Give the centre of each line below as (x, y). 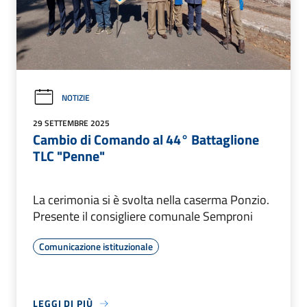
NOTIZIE (76, 97)
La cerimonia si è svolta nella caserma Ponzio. (151, 200)
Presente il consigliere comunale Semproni (143, 217)
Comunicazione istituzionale (96, 247)
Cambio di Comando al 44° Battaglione (146, 140)
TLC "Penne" (69, 156)
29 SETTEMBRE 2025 (71, 123)
